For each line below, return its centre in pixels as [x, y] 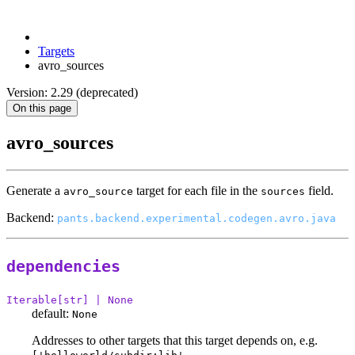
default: [50, 313]
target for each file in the [197, 191]
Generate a [35, 191]
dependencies [63, 267]
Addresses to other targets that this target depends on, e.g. [175, 340]
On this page [42, 109]
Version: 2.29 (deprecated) [72, 93]
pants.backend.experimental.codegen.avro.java [197, 219]
